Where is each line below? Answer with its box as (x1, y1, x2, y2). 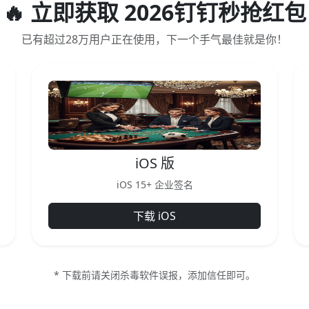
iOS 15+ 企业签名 (116, 178, 193, 191)
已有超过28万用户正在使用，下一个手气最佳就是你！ (21, 32, 288, 47)
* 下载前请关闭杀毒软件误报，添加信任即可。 (54, 268, 255, 281)
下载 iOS (133, 208, 176, 223)
